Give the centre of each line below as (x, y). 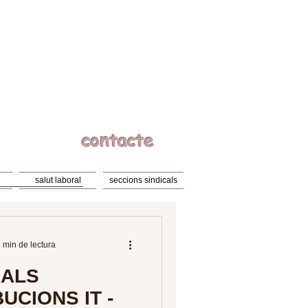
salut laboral (58, 180)
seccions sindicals (143, 180)
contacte (117, 140)
